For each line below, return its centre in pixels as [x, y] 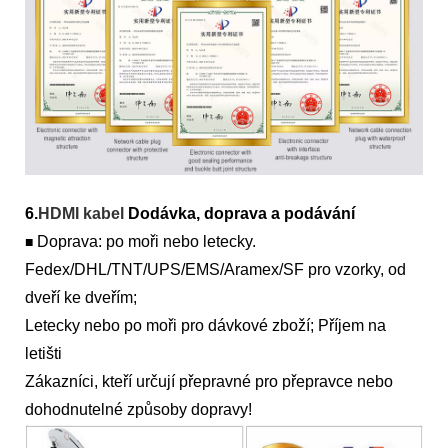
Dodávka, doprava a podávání [241, 214]
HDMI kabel [83, 214]
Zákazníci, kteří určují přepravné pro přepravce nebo [209, 382]
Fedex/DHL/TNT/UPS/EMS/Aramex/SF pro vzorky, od [215, 270]
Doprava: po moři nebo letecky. [146, 242]
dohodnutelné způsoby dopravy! [138, 410]
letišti [43, 354]
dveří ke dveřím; [81, 298]
